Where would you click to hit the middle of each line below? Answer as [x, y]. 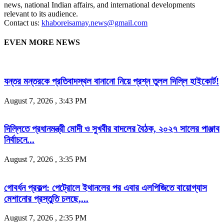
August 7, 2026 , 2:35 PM [45, 218]
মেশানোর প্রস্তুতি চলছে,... [46, 198]
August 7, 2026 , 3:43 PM [45, 100]
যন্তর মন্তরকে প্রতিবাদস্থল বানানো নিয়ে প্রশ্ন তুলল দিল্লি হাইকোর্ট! [111, 81]
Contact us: [23, 22]
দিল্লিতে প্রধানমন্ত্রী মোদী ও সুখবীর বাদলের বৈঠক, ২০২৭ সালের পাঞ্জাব [112, 129]
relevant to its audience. [41, 13]
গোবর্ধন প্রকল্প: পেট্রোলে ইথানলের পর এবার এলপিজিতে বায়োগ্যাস [105, 187]
